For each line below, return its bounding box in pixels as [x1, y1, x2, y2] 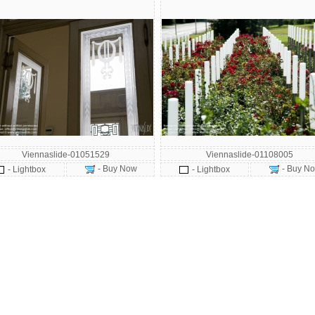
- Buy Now [95, 164, 137, 174]
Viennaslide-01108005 [206, 150, 293, 160]
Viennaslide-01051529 [21, 150, 110, 160]
